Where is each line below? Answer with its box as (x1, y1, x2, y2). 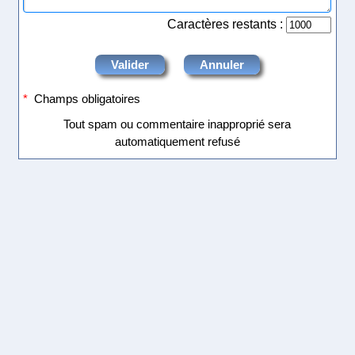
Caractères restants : (167, 17, 287, 31)
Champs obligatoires (28, 91, 141, 105)
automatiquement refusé (114, 134, 240, 148)
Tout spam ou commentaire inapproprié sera (63, 116, 292, 131)
